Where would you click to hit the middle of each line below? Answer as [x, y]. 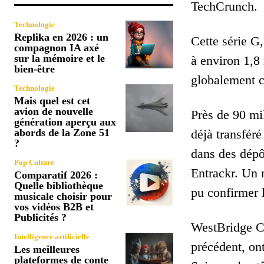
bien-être [34, 69]
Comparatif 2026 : [56, 175]
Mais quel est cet [52, 100]
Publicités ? [40, 217]
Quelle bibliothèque [59, 185]
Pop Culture [34, 162]
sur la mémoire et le [60, 58]
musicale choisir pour [63, 196]
